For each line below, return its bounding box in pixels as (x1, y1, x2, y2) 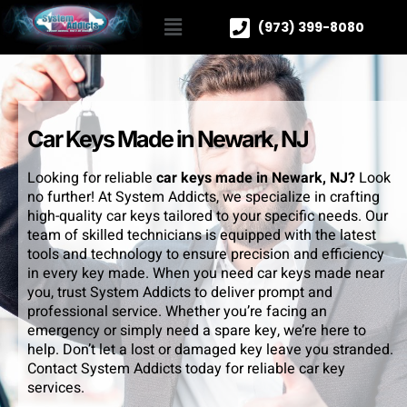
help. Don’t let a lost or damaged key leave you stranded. (27, 339, 393, 362)
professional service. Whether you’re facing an (27, 301, 327, 323)
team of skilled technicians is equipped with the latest (27, 224, 376, 247)
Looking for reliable (27, 167, 156, 190)
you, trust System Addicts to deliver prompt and (27, 282, 333, 304)
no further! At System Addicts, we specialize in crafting (27, 186, 380, 209)
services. (27, 377, 84, 400)
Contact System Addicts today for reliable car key (27, 358, 345, 381)
